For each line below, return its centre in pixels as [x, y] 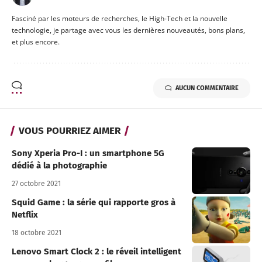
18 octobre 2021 [37, 233]
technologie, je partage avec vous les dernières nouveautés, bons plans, [128, 30]
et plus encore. [36, 42]
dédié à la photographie [59, 166]
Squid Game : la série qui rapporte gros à [94, 203]
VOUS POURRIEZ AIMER [70, 131]
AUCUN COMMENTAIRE [207, 88]
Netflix [25, 215]
